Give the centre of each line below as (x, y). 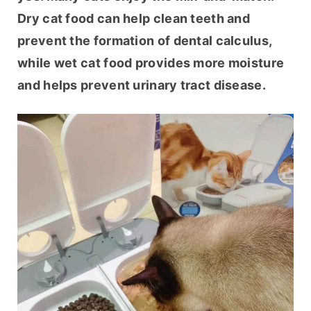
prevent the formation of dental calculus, (145, 41)
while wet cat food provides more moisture (151, 63)
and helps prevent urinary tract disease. (142, 85)
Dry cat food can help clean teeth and (134, 19)
